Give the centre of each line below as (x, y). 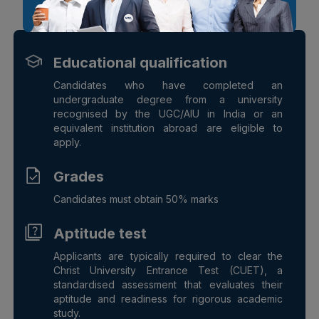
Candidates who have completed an (168, 85)
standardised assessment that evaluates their (168, 284)
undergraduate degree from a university (168, 99)
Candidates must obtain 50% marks (136, 199)
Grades (78, 176)
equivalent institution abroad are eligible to (168, 127)
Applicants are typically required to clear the (168, 256)
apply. (67, 142)
